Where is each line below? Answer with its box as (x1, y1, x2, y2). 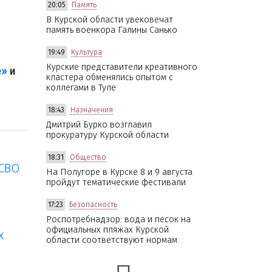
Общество (70, 152, 106, 161)
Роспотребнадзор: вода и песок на (46, 214, 191, 225)
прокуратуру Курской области (46, 129, 169, 140)
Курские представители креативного (46, 61, 197, 72)
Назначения (70, 105, 113, 114)
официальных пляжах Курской (46, 224, 169, 235)
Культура (71, 47, 102, 56)
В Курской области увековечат (46, 14, 173, 25)
